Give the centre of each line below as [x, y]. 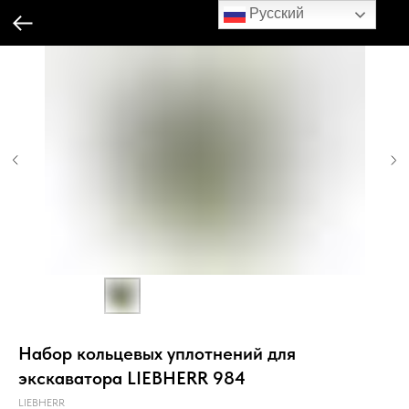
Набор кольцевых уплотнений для [157, 353]
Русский [275, 14]
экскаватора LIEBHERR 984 [132, 378]
